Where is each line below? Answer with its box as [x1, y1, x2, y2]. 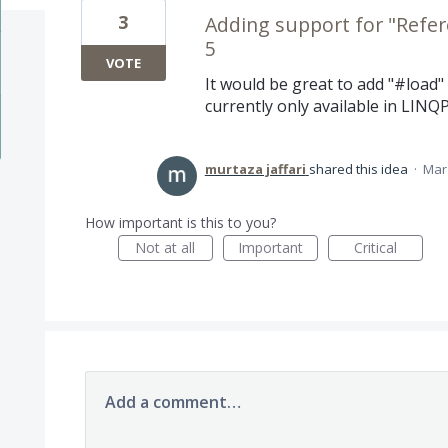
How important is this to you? [84, 213, 276, 232]
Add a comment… [104, 391, 241, 413]
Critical [353, 238, 397, 257]
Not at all [135, 238, 196, 257]
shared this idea [308, 160, 411, 178]
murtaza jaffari [204, 160, 306, 178]
